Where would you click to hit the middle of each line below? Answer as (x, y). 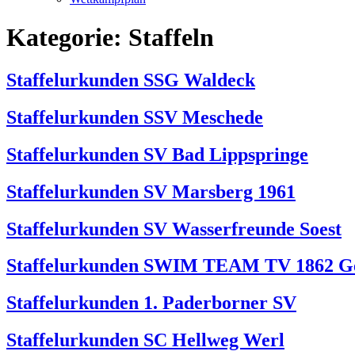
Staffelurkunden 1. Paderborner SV (151, 303)
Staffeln (171, 38)
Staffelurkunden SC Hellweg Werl (145, 340)
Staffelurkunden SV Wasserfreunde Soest (174, 229)
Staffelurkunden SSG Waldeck (131, 80)
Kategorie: (67, 38)
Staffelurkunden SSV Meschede (135, 117)
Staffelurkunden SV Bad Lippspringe (157, 154)
